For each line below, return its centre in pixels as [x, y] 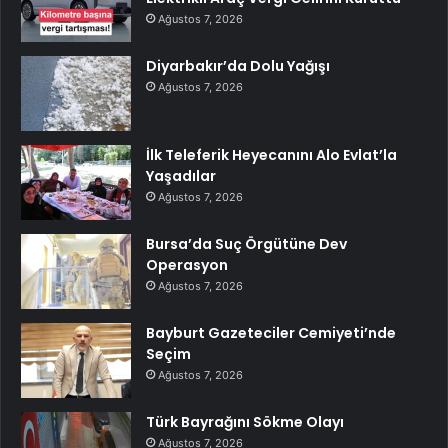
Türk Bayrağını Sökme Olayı [245, 422]
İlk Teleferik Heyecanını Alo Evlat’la [271, 155]
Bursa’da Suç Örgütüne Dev [246, 244]
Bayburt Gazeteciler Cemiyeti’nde [271, 333]
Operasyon [187, 265]
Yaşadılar [181, 176]
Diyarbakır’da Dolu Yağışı [238, 66]
